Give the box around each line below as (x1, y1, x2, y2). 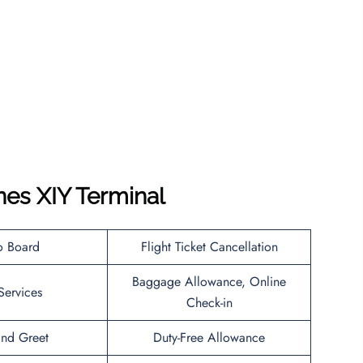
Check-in (186, 293, 233, 312)
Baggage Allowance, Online (132, 271, 286, 291)
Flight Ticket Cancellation (140, 237, 278, 256)
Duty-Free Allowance (153, 327, 265, 347)
